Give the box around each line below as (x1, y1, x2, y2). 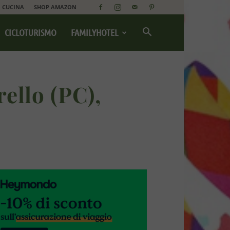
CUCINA (2, 3, 24, 11)
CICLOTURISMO (5, 27, 56, 38)
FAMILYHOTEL (71, 27, 119, 38)
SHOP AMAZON (34, 3, 76, 11)
